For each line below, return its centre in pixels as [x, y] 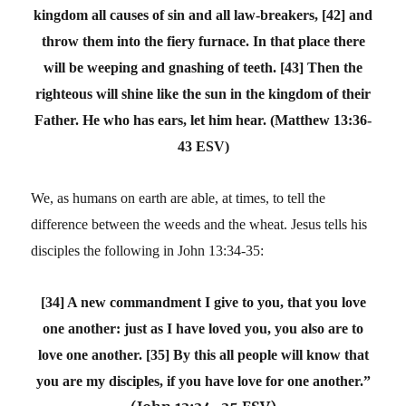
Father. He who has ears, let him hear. [150, 120]
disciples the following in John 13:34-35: [148, 250]
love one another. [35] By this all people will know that [203, 354]
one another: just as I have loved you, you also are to [203, 328]
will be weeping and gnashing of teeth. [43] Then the [203, 67]
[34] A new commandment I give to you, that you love [203, 302]
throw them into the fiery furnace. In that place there [203, 41]
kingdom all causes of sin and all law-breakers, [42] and [203, 14]
